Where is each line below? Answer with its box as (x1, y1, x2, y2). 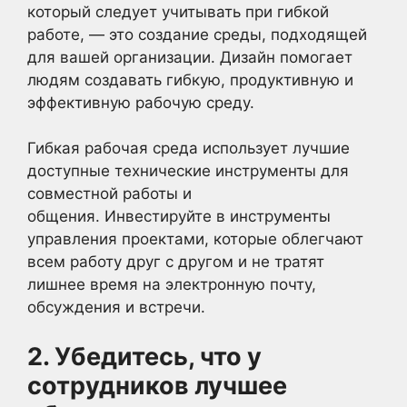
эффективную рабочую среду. (27, 93, 254, 112)
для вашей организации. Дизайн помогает (27, 47, 352, 66)
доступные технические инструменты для (27, 162, 349, 180)
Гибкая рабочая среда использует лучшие (27, 139, 350, 157)
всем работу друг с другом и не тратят (27, 253, 324, 271)
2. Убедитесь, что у (27, 341, 262, 372)
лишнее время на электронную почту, (27, 275, 316, 293)
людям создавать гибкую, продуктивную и (27, 70, 353, 89)
